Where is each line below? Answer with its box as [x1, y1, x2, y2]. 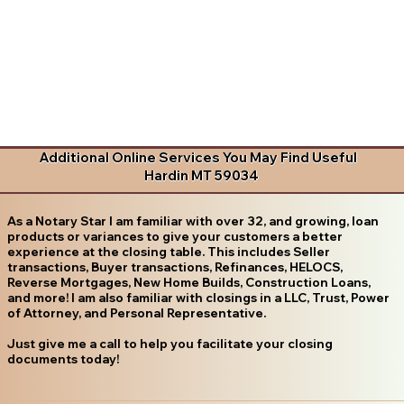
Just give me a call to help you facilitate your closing [6, 335, 333, 351]
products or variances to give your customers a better [6, 228, 343, 243]
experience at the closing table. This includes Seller [6, 243, 330, 259]
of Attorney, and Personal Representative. [6, 305, 266, 320]
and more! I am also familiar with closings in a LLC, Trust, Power [6, 289, 390, 305]
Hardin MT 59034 [144, 167, 260, 185]
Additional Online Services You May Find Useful [39, 149, 358, 167]
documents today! [6, 351, 119, 366]
